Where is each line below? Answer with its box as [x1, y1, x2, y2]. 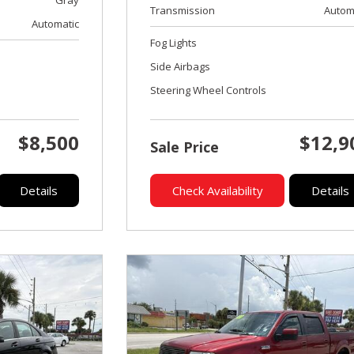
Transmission [150, 2, 216, 17]
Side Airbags [150, 58, 211, 73]
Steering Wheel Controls [150, 82, 267, 97]
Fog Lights [150, 35, 198, 50]
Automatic [32, 16, 80, 31]
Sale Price [150, 137, 220, 156]
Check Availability [171, 182, 263, 198]
